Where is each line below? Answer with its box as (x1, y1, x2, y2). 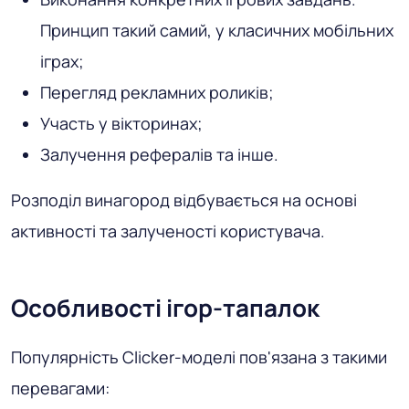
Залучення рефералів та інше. (40, 143, 278, 166)
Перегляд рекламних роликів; (40, 81, 274, 104)
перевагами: (11, 377, 110, 400)
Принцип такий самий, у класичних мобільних (40, 19, 393, 42)
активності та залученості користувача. (11, 220, 325, 243)
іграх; (40, 50, 84, 73)
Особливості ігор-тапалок (11, 291, 320, 325)
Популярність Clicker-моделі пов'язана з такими (11, 346, 387, 369)
